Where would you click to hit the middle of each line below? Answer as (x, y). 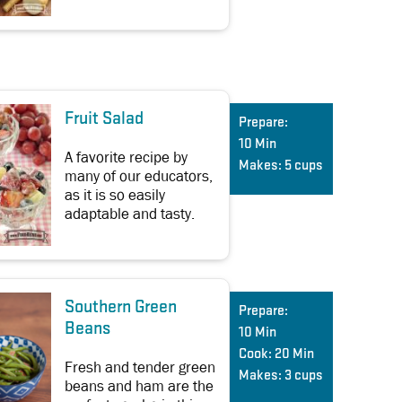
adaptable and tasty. (130, 214)
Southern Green (121, 307)
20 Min (294, 354)
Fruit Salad (104, 119)
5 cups (304, 166)
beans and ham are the (139, 386)
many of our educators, (139, 176)
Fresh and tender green (140, 367)
